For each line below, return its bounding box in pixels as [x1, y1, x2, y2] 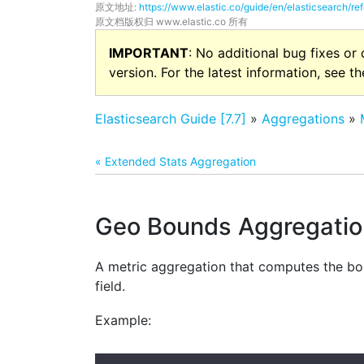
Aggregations [262, 110, 344, 127]
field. [95, 278, 125, 294]
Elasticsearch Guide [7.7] [95, 110, 246, 127]
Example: [95, 312, 151, 329]
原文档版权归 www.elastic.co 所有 [95, 15, 248, 28]
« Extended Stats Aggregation [95, 154, 256, 168]
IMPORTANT [109, 45, 188, 61]
